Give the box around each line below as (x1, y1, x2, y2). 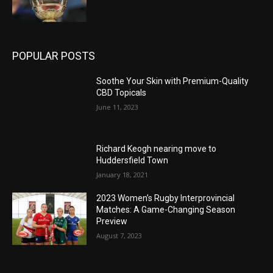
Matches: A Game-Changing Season (96, 205, 236, 215)
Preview (96, 216, 128, 227)
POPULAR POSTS (12, 49, 95, 62)
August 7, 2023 (96, 231, 143, 241)
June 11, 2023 (96, 102, 139, 112)
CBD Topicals (96, 87, 147, 97)
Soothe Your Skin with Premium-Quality (96, 76, 249, 86)
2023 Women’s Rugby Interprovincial (96, 193, 235, 204)
